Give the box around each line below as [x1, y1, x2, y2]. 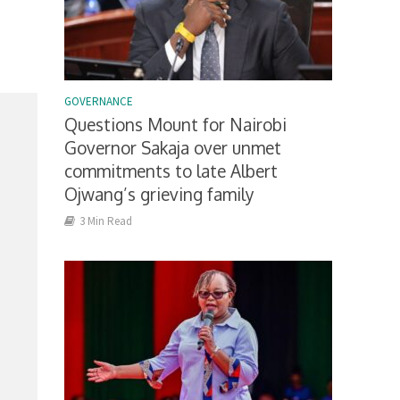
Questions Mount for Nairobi [64, 113, 287, 136]
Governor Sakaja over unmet [64, 137, 282, 159]
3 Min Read [79, 213, 133, 229]
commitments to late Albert [64, 160, 279, 182]
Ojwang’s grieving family [64, 183, 254, 205]
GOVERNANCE [64, 94, 134, 110]
